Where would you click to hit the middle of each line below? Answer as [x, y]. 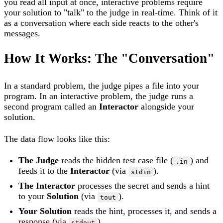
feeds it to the [45, 171]
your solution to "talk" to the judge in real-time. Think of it [111, 12]
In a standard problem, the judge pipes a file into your [102, 86]
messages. [22, 33]
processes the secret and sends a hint [143, 186]
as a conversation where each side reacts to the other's [101, 23]
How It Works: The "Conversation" [109, 58]
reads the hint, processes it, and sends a [144, 211]
